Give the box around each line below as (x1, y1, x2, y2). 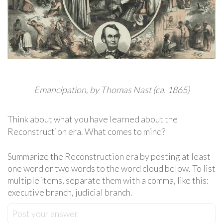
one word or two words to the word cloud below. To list (7, 162, 216, 174)
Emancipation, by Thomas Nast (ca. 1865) (33, 84, 190, 95)
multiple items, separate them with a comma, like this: (7, 174, 209, 186)
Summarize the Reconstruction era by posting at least (7, 150, 211, 162)
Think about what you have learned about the (7, 113, 178, 124)
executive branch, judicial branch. (7, 186, 132, 198)
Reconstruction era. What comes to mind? (7, 125, 165, 137)
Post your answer (12, 208, 78, 219)
